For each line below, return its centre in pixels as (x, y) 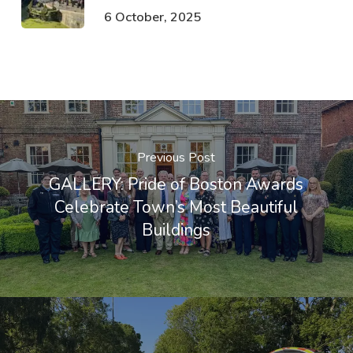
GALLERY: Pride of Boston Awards (176, 184)
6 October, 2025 (152, 17)
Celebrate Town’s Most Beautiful (176, 207)
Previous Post (176, 157)
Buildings (176, 230)
